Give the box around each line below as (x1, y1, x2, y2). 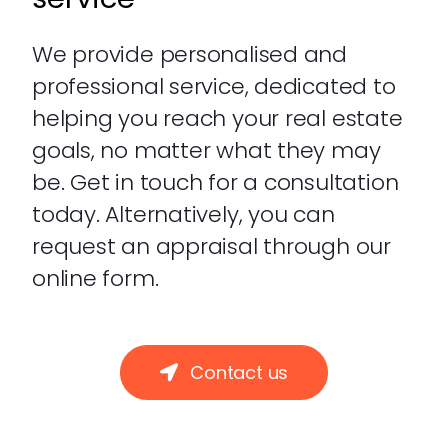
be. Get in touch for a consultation (31, 166, 399, 198)
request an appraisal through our (31, 230, 391, 262)
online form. (31, 262, 159, 294)
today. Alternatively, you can (31, 198, 335, 230)
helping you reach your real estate (31, 102, 403, 134)
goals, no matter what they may (31, 134, 381, 166)
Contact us (190, 359, 289, 385)
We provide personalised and (31, 38, 348, 70)
